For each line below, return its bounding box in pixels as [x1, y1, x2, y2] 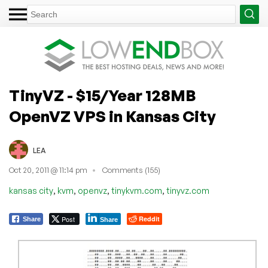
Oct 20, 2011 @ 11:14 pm [9, 165, 87, 175]
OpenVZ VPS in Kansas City [9, 106, 216, 126]
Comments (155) [102, 165, 160, 175]
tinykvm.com [111, 185, 162, 196]
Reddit [139, 214, 160, 223]
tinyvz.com [166, 185, 209, 196]
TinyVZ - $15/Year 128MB [9, 86, 196, 105]
